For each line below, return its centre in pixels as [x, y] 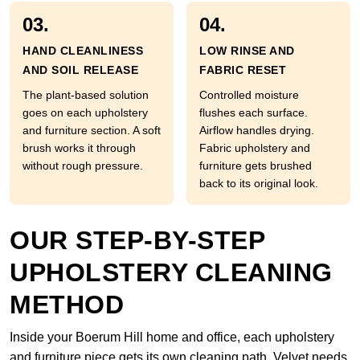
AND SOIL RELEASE [80, 70]
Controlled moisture [249, 95]
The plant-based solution [86, 95]
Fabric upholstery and [255, 148]
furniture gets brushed [256, 166]
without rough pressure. [83, 166]
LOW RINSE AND [247, 51]
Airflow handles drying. [257, 130]
